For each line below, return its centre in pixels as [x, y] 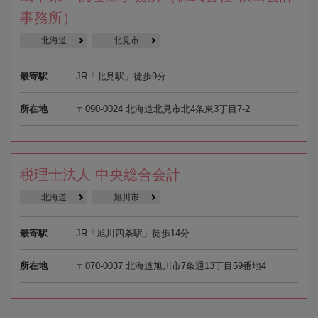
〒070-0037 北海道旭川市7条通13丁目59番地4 [171, 266]
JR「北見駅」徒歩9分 [121, 77]
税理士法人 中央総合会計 [100, 175]
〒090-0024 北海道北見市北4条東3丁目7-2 [163, 109]
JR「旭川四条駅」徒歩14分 [132, 234]
